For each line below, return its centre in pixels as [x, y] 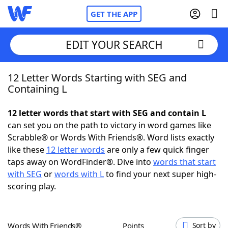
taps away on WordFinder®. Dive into [80, 162]
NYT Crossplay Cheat [68, 132]
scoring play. [32, 186]
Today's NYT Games [67, 188]
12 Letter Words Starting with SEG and [97, 78]
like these [27, 150]
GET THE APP [114, 14]
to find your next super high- [160, 174]
